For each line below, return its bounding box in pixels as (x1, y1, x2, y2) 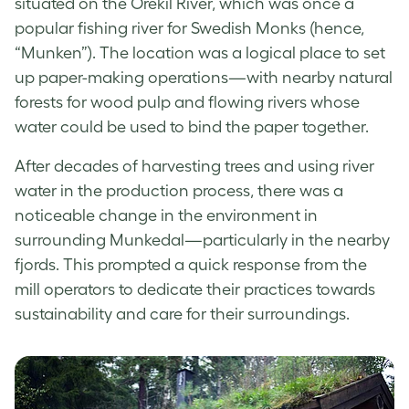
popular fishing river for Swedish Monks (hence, (15, 18, 364, 37)
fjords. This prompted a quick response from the (15, 255, 367, 274)
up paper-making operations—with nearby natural (15, 68, 393, 87)
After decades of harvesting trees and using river (15, 156, 374, 175)
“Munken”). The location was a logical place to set (15, 43, 385, 62)
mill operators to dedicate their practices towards (15, 279, 375, 299)
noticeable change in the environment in (15, 205, 318, 225)
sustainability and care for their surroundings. (15, 304, 350, 323)
